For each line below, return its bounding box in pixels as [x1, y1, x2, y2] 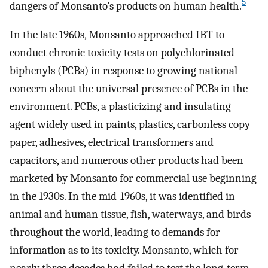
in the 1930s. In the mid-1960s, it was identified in [10, 190, 235, 203]
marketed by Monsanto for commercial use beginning [10, 172, 257, 185]
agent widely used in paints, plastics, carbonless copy [10, 118, 250, 132]
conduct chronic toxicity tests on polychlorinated [10, 46, 234, 60]
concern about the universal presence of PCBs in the [10, 82, 248, 96]
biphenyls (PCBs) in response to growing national [10, 64, 237, 78]
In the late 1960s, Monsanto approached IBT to [10, 28, 224, 42]
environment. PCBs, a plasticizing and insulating [10, 100, 231, 114]
